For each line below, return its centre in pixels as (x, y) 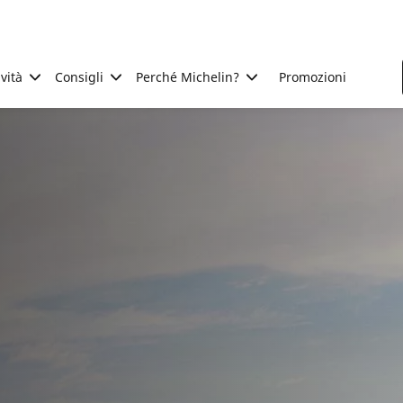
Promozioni (313, 77)
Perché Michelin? (188, 77)
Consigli (79, 77)
